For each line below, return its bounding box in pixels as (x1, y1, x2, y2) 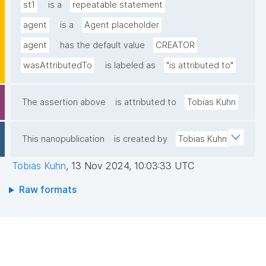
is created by (114, 134, 167, 145)
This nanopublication (22, 134, 104, 145)
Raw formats (18, 183, 77, 196)
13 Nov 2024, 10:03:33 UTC (71, 160, 194, 172)
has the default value (60, 40, 145, 51)
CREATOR (156, 40, 195, 51)
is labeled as (105, 60, 156, 71)
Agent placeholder (84, 20, 159, 31)
